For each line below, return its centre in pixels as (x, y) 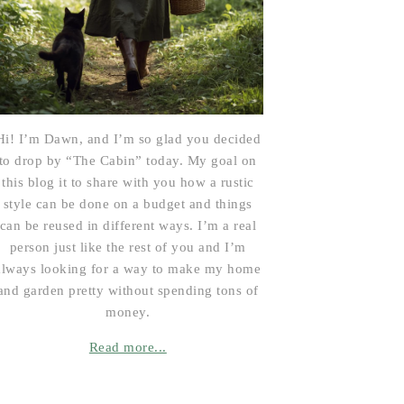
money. (128, 312)
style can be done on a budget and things (128, 204)
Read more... (128, 347)
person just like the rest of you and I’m (128, 247)
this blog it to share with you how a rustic (128, 182)
